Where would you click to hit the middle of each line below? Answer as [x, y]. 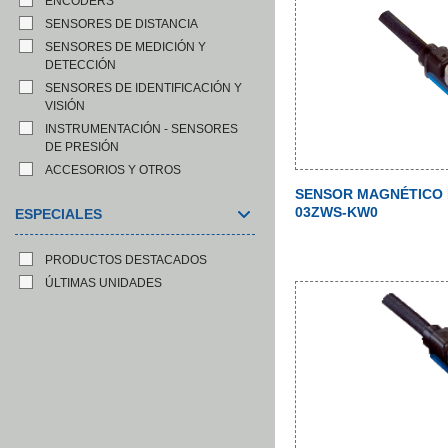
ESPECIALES [58, 214]
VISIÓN [65, 106]
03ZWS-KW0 [336, 212]
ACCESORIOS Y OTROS [113, 170]
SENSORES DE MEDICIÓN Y [125, 47]
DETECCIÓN [80, 65]
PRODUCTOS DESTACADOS [126, 260]
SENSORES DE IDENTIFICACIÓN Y [143, 88]
